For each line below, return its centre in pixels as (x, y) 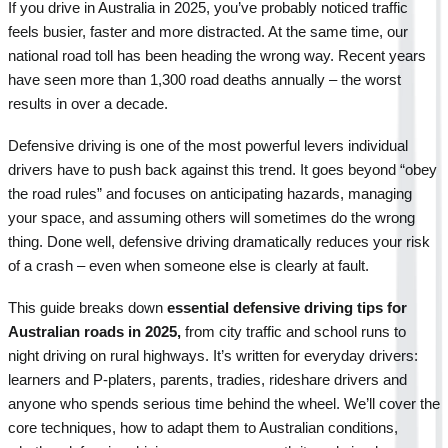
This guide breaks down (87, 307)
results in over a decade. (88, 103)
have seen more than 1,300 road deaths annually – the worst (204, 79)
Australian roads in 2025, (96, 331)
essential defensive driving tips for (287, 307)
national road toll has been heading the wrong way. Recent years (217, 55)
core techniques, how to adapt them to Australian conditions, (203, 427)
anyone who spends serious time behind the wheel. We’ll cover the (224, 403)
